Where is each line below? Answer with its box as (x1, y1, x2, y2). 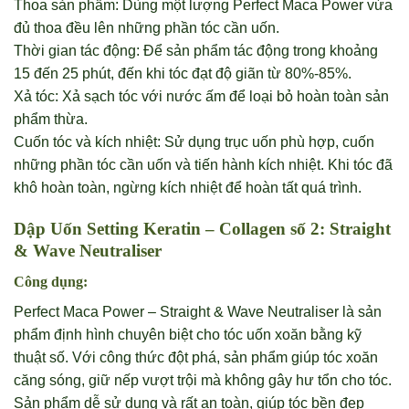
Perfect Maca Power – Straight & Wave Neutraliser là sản (14, 304, 382, 320)
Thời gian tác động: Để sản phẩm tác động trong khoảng (14, 42, 378, 58)
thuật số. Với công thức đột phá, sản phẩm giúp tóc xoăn (14, 350, 378, 366)
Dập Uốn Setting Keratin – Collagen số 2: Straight (14, 218, 391, 238)
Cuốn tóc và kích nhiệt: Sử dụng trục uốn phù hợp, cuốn (14, 133, 374, 150)
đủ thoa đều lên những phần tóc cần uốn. (14, 19, 279, 36)
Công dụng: (14, 274, 88, 290)
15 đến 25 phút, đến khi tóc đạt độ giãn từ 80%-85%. (14, 65, 351, 81)
